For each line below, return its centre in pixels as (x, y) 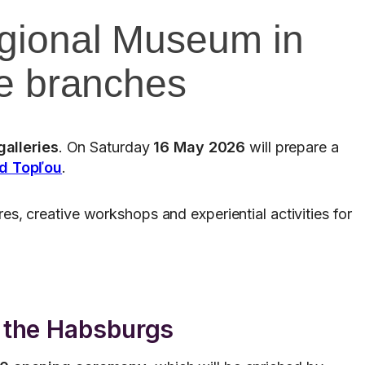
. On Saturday (106, 147)
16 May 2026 (200, 147)
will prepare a (292, 147)
